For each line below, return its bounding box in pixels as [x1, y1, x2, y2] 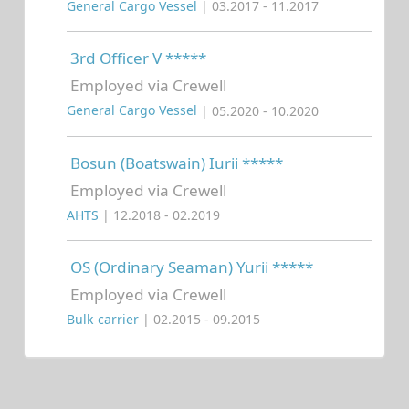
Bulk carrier [67, 310, 142, 329]
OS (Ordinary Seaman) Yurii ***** [70, 256, 313, 278]
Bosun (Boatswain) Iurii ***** [70, 152, 283, 173]
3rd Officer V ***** [70, 47, 206, 69]
